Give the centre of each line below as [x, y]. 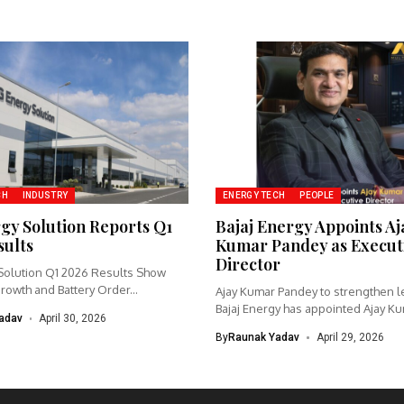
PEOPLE [317, 196]
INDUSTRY [45, 196]
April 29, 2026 [350, 338]
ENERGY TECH [254, 196]
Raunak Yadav [264, 338]
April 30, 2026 [73, 319]
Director [248, 265]
